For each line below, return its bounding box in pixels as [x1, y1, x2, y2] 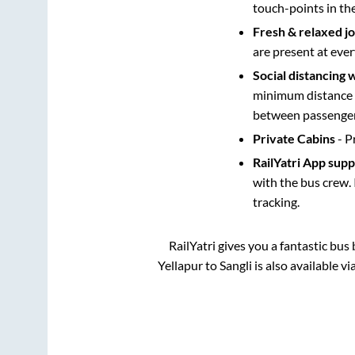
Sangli [219, 258, 252, 273]
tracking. [252, 194, 300, 209]
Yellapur [158, 258, 203, 273]
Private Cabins [252, 131, 335, 146]
